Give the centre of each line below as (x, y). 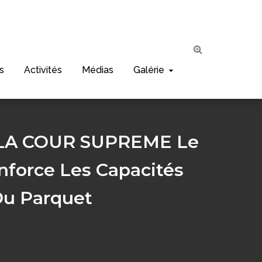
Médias (98, 70)
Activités (43, 70)
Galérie (149, 70)
